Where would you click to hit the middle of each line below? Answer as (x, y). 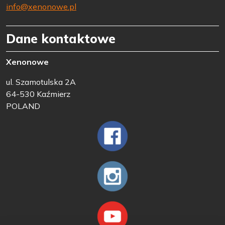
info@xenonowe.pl (41, 6)
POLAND (23, 106)
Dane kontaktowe (61, 38)
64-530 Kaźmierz (38, 94)
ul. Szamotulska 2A (41, 82)
